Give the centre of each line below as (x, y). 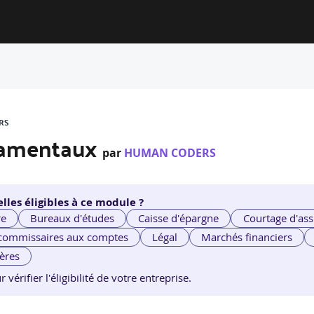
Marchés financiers (247, 237)
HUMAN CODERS (170, 153)
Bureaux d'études (73, 218)
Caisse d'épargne (179, 218)
